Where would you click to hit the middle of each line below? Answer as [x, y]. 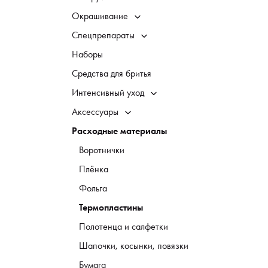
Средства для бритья [112, 73]
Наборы [87, 54]
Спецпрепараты [103, 35]
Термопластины [111, 207]
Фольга [93, 188]
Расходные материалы [119, 131]
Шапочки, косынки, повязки [134, 246]
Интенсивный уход [108, 92]
